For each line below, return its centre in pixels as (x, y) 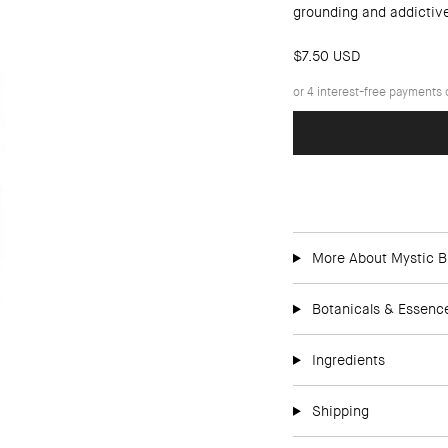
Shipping (338, 410)
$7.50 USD (326, 55)
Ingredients (346, 359)
